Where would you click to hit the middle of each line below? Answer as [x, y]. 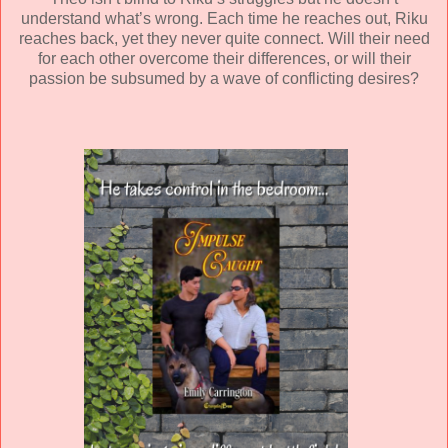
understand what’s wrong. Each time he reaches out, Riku [224, 19]
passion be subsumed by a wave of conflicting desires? [224, 79]
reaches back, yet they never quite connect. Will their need [224, 39]
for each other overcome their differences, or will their [224, 59]
